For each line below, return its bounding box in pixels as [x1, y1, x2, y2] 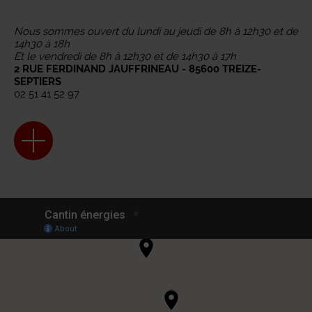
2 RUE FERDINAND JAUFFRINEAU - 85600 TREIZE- [14, 63, 261, 75]
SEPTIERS [14, 75, 61, 88]
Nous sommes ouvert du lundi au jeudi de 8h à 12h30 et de [14, 25, 298, 38]
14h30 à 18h [14, 38, 70, 50]
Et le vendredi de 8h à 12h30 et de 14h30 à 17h [14, 50, 236, 63]
